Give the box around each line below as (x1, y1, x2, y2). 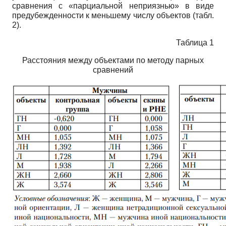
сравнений (93, 65, 133, 74)
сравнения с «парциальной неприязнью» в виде (12, 1, 214, 10)
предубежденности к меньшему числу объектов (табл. (12, 11, 214, 20)
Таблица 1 (176, 38, 214, 47)
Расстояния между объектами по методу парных (22, 55, 204, 65)
